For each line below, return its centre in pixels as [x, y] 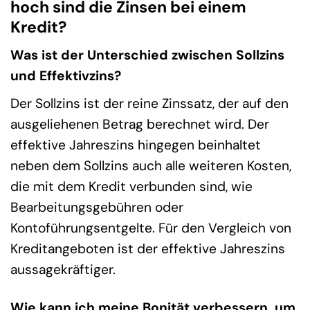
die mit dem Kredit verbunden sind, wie [131, 187]
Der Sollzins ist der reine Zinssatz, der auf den [149, 104]
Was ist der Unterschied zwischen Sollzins [147, 55]
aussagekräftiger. [63, 270]
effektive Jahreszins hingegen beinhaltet [136, 145]
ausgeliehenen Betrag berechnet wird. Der [140, 125]
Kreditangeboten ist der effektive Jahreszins [148, 249]
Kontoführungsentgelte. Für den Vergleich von [151, 228]
